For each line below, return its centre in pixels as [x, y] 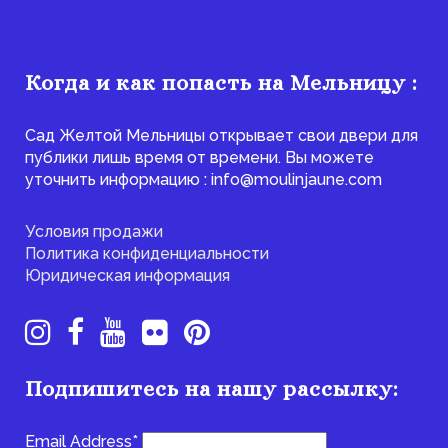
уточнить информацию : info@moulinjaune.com [203, 180]
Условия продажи [94, 232]
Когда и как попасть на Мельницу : [221, 83]
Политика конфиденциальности [147, 254]
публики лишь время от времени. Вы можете [199, 158]
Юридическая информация [127, 276]
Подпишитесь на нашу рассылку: [212, 389]
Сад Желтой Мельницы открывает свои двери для [221, 136]
